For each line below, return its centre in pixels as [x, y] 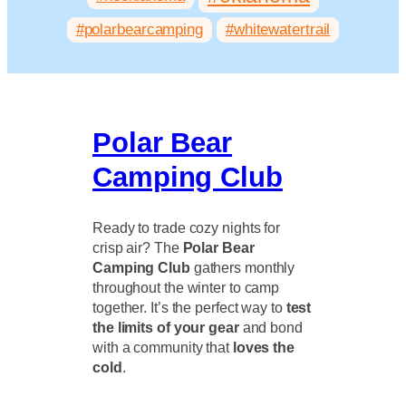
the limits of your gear [166, 327]
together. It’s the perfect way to [189, 307]
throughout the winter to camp [186, 287]
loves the [263, 347]
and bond [271, 327]
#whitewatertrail [278, 30]
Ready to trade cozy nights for [187, 227]
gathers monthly [242, 267]
